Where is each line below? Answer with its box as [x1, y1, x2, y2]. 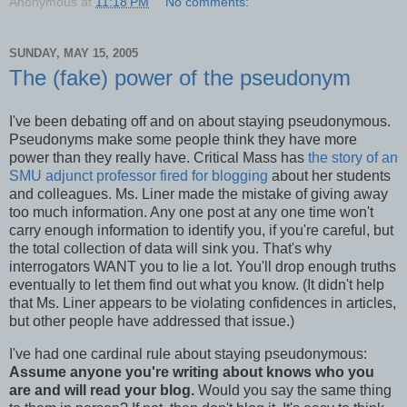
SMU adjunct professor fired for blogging [9, 167, 268, 184]
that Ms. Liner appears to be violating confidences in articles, [9, 294, 396, 311]
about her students [268, 167, 391, 184]
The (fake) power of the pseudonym [9, 65, 351, 91]
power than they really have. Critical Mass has [9, 149, 308, 165]
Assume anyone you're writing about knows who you [9, 363, 374, 380]
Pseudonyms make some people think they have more [9, 131, 357, 147]
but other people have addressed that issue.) [9, 313, 294, 329]
